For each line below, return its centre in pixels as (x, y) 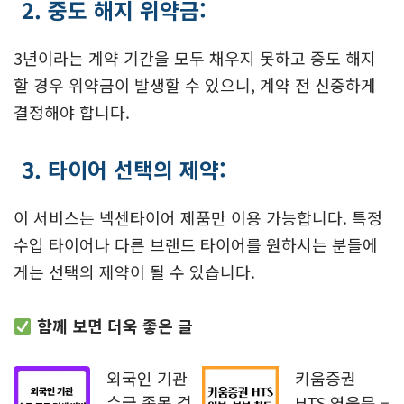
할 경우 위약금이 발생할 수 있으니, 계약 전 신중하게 (195, 85)
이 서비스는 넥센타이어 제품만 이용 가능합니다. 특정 (198, 218)
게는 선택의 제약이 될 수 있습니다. (134, 272)
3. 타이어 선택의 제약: (124, 170)
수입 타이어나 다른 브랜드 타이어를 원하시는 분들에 (196, 245)
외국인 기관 (147, 378)
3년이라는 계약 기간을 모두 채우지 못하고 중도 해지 (195, 58)
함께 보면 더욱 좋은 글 (115, 326)
